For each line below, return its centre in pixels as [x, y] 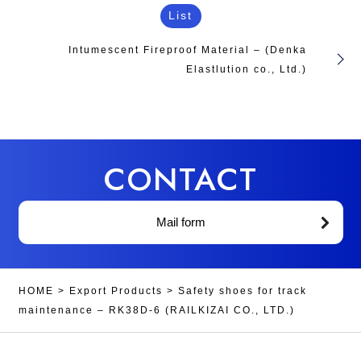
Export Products [116, 291]
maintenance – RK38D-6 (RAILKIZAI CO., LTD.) [156, 310]
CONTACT [180, 179]
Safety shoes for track [242, 291]
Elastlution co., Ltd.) [246, 69]
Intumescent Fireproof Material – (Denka [187, 50]
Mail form [180, 222]
